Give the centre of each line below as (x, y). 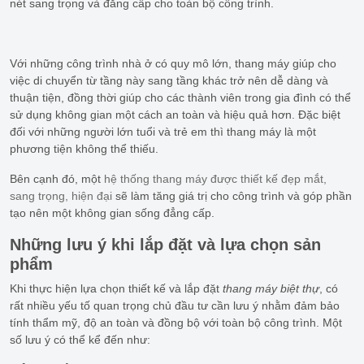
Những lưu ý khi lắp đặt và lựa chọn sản (165, 244)
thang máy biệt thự (271, 288)
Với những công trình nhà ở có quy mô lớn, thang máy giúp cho (173, 63)
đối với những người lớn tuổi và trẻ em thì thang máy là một (163, 131)
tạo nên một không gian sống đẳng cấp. (112, 212)
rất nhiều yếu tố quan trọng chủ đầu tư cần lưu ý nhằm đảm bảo (175, 305)
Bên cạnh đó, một (57, 178)
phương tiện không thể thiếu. (84, 148)
